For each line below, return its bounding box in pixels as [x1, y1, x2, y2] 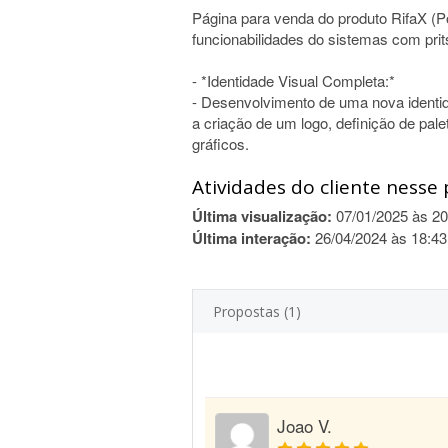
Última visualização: [192, 205, 332, 227]
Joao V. [277, 413, 332, 438]
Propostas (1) [213, 302, 301, 321]
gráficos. [192, 133, 249, 154]
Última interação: [192, 227, 311, 249]
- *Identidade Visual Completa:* [192, 70, 395, 91]
